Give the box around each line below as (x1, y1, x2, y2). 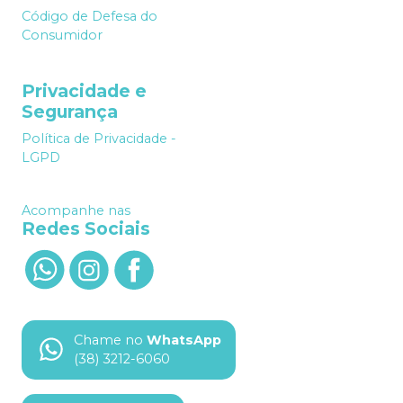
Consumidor (22, 27, 103, 44)
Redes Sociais (22, 218, 150, 240)
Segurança (22, 101, 118, 123)
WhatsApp (147, 332, 221, 349)
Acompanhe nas (22, 202, 130, 219)
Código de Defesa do (22, 8, 157, 25)
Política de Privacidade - (22, 130, 176, 148)
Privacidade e (22, 80, 147, 103)
